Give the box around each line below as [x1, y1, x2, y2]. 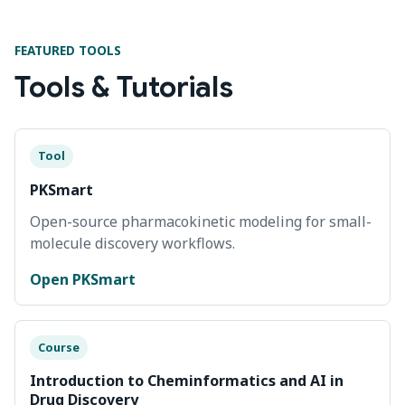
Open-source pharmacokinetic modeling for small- [30, 211, 372, 231]
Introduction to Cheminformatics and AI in [30, 371, 344, 391]
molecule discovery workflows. [30, 232, 235, 253]
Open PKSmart [30, 268, 136, 289]
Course [37, 339, 80, 355]
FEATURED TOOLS [14, 41, 121, 59]
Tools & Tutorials [14, 68, 233, 105]
